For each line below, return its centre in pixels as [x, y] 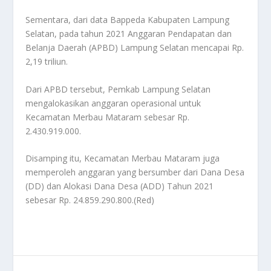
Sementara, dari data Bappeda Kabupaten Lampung [128, 20]
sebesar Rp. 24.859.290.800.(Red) [90, 200]
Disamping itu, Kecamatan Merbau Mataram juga [123, 158]
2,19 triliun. [47, 62]
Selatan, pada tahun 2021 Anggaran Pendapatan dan [129, 34]
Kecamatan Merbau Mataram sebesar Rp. [108, 117]
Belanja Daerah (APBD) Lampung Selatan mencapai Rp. [135, 48]
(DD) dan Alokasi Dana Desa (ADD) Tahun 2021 [120, 186]
